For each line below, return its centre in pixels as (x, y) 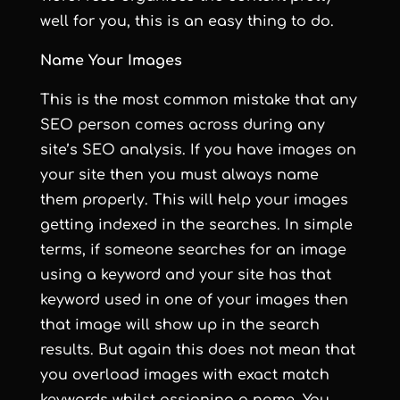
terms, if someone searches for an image (193, 250)
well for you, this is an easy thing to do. (187, 21)
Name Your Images (111, 61)
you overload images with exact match (184, 375)
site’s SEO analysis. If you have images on (198, 150)
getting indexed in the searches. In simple (196, 225)
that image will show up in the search (179, 325)
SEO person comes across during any (182, 125)
